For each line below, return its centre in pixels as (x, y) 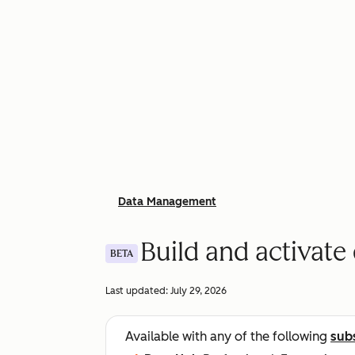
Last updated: (138, 291)
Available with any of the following (228, 336)
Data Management (167, 202)
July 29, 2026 (198, 291)
